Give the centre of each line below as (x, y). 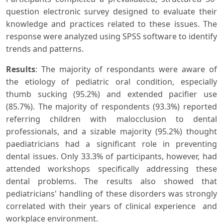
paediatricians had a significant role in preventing (111, 144)
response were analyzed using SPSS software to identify (111, 37)
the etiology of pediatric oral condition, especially (111, 82)
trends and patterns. (45, 49)
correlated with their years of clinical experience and (111, 206)
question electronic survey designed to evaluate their (111, 12)
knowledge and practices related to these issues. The (111, 24)
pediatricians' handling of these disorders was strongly (111, 194)
